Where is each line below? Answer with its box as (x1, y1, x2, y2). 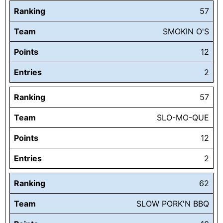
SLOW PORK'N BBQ (136, 199, 209, 209)
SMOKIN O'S (163, 26, 209, 37)
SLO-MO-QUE (157, 112, 209, 123)
